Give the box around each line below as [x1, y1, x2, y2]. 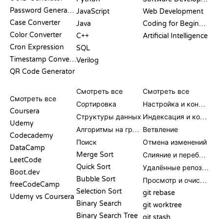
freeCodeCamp [10, 180, 60, 189]
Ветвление [143, 125, 178, 134]
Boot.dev [10, 168, 40, 176]
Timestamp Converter [69, 55, 76, 64]
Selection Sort [76, 187, 122, 196]
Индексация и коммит [200, 112, 207, 121]
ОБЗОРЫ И [10, 78, 45, 85]
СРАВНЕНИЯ [10, 85, 51, 92]
